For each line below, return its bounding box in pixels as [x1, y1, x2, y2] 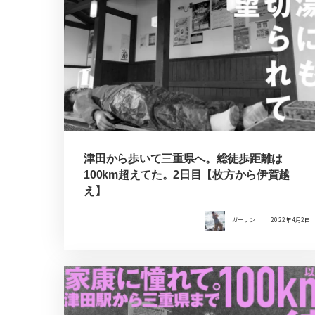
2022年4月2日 [271, 216, 311, 224]
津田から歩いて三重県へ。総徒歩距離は [84, 152, 283, 165]
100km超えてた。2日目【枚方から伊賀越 [84, 168, 290, 181]
